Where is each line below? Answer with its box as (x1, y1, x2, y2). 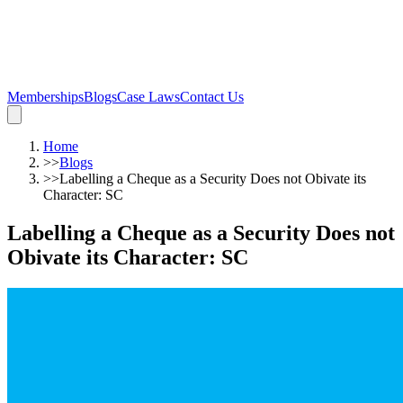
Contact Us (180, 89, 244, 104)
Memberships (7, 89, 84, 104)
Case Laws (117, 89, 180, 104)
